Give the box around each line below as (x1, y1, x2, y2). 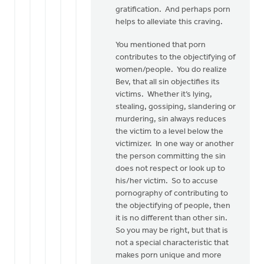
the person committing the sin (115, 152, 226, 161)
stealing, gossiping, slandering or (115, 103, 236, 111)
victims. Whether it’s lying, (115, 90, 212, 99)
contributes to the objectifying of (115, 53, 236, 62)
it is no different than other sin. (115, 214, 229, 223)
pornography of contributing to (115, 189, 230, 198)
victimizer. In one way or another (115, 140, 234, 148)
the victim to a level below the (115, 127, 223, 136)
